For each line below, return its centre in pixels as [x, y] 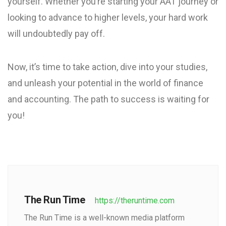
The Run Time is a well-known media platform [104, 218]
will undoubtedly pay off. [56, 34]
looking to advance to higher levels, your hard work [108, 17]
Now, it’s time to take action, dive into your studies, [107, 67]
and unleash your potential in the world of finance [105, 83]
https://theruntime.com [135, 201]
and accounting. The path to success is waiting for [108, 99]
